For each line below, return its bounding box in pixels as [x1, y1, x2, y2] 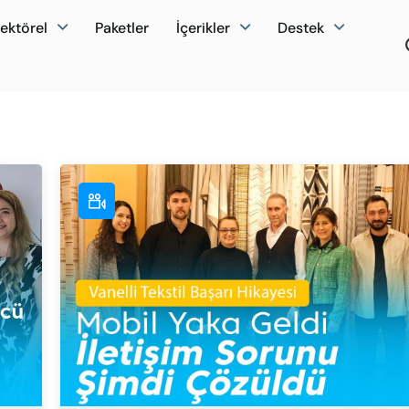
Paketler [95, 17, 149, 37]
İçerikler [176, 17, 230, 37]
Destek [278, 17, 324, 37]
